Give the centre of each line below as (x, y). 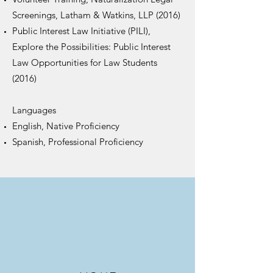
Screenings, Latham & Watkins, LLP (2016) (96, 15)
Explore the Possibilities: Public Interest (91, 47)
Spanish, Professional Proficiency (78, 142)
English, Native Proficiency (66, 126)
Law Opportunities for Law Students (85, 62)
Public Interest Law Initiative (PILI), (81, 31)
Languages (34, 110)
